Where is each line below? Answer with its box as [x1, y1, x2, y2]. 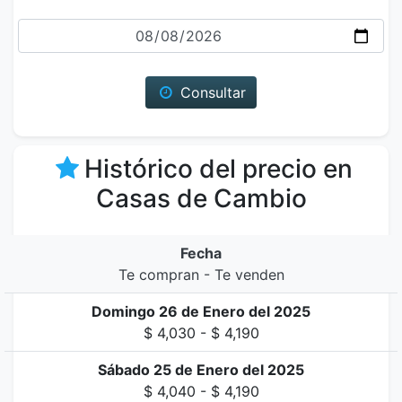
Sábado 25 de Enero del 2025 [98, 361, 304, 379]
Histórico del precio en [84, 153, 354, 184]
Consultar [176, 83, 247, 101]
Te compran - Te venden [118, 266, 284, 284]
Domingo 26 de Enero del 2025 [92, 302, 310, 320]
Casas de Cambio [95, 183, 307, 214]
